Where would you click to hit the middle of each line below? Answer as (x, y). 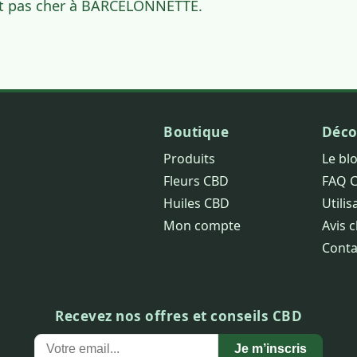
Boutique (196, 131)
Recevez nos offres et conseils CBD (178, 316)
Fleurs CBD (196, 180)
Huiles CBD (197, 203)
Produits (190, 158)
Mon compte (202, 225)
